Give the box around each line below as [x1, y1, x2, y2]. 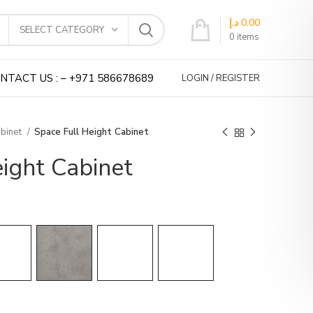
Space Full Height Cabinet [34, 126, 149, 138]
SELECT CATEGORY [20, 23, 104, 36]
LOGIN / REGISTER [182, 71, 260, 85]
